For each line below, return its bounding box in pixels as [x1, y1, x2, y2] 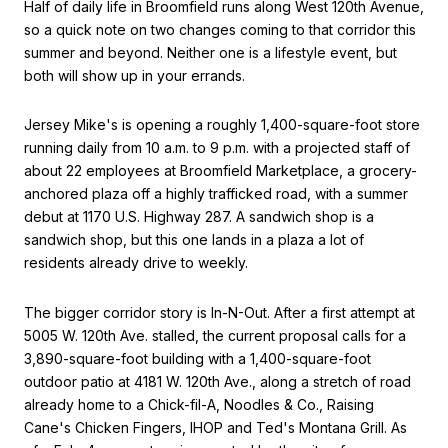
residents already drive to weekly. [24, 254, 248, 272]
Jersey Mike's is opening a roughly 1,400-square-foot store [24, 116, 420, 134]
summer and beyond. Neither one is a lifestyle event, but [24, 43, 397, 61]
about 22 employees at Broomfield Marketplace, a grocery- [24, 162, 417, 180]
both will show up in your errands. [24, 66, 245, 84]
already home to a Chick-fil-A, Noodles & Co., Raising [24, 395, 374, 413]
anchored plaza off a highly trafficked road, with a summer [24, 185, 408, 203]
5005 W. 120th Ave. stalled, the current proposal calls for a [24, 326, 406, 344]
